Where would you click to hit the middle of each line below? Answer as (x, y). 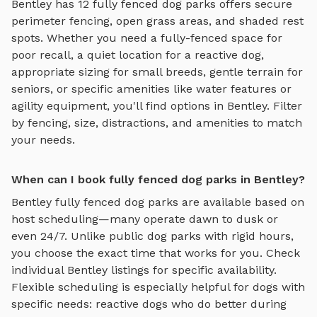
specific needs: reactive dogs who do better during (149, 304)
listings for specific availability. (192, 270)
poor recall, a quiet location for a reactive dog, (138, 54)
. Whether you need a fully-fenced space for (161, 38)
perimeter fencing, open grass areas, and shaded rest (157, 21)
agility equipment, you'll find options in (119, 105)
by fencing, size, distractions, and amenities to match (157, 122)
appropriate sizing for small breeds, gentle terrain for (157, 71)
